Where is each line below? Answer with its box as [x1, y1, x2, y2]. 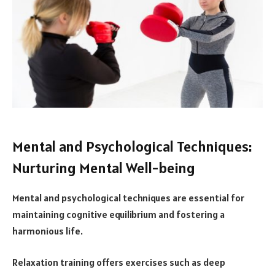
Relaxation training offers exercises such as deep [12, 256, 225, 269]
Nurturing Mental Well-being [12, 158, 195, 177]
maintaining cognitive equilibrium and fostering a [12, 207, 225, 220]
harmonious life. [12, 224, 83, 237]
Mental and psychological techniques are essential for [12, 191, 244, 204]
